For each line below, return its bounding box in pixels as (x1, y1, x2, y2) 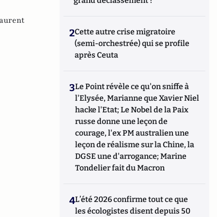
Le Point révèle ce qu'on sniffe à (75, 82, 189, 91)
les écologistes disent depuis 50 (75, 206, 191, 216)
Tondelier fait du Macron (75, 163, 165, 172)
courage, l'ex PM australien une (75, 128, 189, 138)
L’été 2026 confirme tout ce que (75, 195, 188, 204)
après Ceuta (75, 50, 119, 60)
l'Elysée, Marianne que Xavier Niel (75, 93, 200, 103)
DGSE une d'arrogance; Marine (75, 152, 187, 161)
